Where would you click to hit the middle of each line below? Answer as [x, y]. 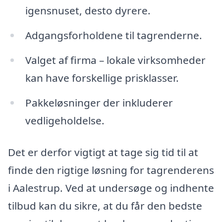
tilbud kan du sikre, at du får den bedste [105, 205]
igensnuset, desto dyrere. [88, 11]
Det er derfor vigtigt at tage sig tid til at [103, 152]
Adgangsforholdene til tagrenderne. [113, 35]
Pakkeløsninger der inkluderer [99, 102]
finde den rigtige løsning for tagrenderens [111, 170]
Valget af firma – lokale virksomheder [115, 60]
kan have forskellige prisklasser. [102, 78]
